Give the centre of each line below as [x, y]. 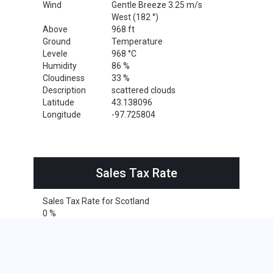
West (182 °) [135, 17]
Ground [57, 41]
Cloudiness [64, 78]
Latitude [58, 102]
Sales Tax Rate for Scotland [96, 201]
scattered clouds [143, 90]
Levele [55, 53]
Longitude [62, 114]
